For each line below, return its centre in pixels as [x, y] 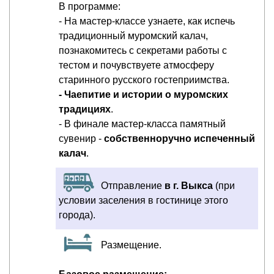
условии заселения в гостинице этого [143, 200]
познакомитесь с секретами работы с [143, 50]
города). [77, 215]
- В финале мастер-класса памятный [142, 124]
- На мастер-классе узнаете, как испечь [147, 21]
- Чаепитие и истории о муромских [143, 94]
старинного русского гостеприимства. [144, 80]
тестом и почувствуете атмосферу [136, 65]
